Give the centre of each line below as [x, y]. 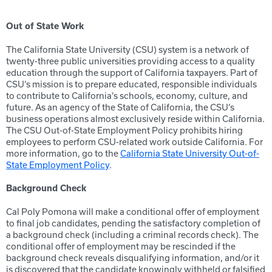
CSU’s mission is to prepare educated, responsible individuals [131, 84]
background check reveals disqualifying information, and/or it [133, 258]
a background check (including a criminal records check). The [132, 235]
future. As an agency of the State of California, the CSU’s [120, 107]
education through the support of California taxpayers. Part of [132, 73]
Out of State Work [45, 26]
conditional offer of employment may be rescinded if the [121, 246]
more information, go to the [63, 153]
